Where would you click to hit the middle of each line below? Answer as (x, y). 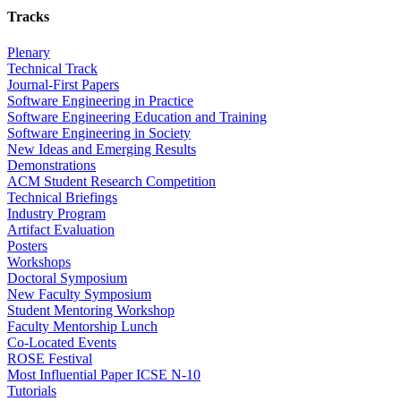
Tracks (28, 17)
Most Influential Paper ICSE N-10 (104, 374)
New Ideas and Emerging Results (102, 149)
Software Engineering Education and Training (137, 116)
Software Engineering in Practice (100, 100)
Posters (27, 245)
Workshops (39, 261)
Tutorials (32, 390)
